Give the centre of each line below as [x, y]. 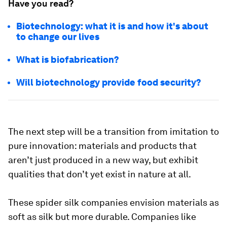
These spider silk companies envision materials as [113, 202]
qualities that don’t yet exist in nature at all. [100, 174]
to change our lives [58, 36]
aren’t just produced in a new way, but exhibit [103, 160]
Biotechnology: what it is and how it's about [112, 26]
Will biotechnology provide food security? [109, 82]
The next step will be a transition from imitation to [113, 131]
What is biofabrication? [68, 59]
